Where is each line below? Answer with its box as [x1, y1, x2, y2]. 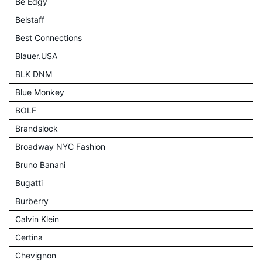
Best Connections [15, 33, 82, 43]
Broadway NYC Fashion [15, 142, 105, 152]
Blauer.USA [15, 51, 57, 61]
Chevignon [15, 250, 56, 261]
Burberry [15, 196, 49, 206]
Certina [15, 232, 43, 243]
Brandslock [15, 123, 58, 134]
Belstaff [15, 15, 44, 25]
